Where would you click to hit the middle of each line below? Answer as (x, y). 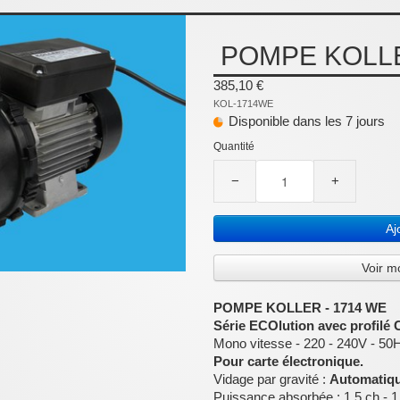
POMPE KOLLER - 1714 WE (300, 308)
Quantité (234, 146)
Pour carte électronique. (288, 361)
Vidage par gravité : (271, 379)
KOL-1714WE (243, 104)
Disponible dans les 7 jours (307, 121)
